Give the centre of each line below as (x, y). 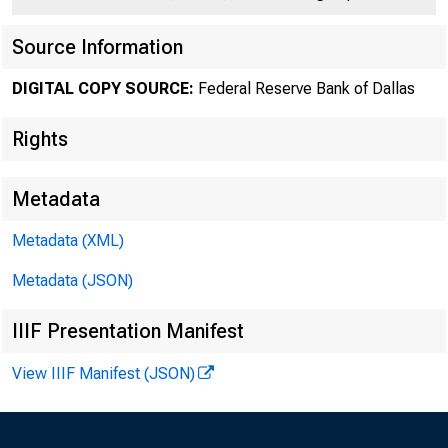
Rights (40, 139)
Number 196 (213, 164)
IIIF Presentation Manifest (128, 331)
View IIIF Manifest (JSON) (103, 373)
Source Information (97, 47)
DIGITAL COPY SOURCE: (103, 88)
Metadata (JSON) (72, 280)
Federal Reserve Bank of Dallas (304, 88)
